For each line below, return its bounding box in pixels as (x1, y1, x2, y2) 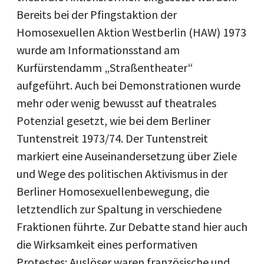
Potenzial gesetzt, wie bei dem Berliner (16, 113, 210, 128)
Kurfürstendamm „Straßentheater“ (16, 60, 193, 75)
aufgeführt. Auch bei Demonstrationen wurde (16, 78, 240, 93)
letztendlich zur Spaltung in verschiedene (16, 202, 222, 216)
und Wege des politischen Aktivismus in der (16, 166, 227, 181)
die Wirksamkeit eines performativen (16, 237, 197, 252)
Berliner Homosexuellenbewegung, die (16, 184, 209, 199)
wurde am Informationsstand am (16, 42, 180, 57)
